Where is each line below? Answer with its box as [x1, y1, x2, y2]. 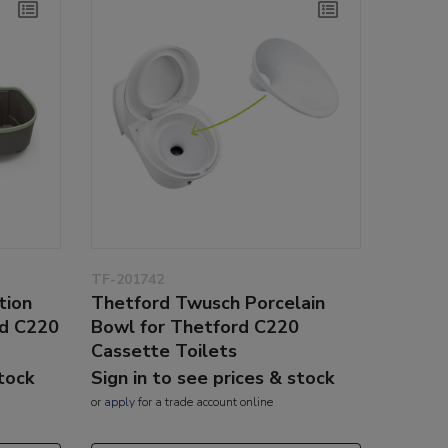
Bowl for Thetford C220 [91, 314, 299, 339]
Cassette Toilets [91, 338, 237, 363]
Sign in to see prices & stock [91, 365, 334, 390]
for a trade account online [135, 393, 273, 410]
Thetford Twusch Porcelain [91, 290, 325, 315]
